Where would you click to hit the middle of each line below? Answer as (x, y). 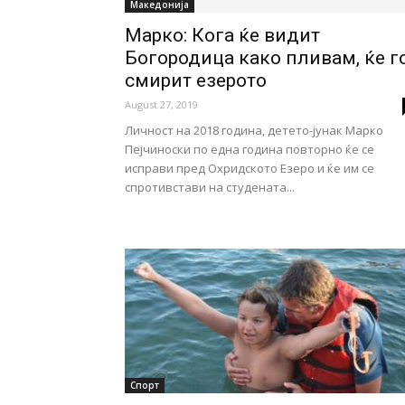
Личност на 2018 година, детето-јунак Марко (254, 130)
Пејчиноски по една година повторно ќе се (250, 149)
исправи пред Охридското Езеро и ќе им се (250, 168)
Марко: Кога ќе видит (222, 35)
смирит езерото (196, 80)
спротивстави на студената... (210, 187)
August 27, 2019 (161, 104)
